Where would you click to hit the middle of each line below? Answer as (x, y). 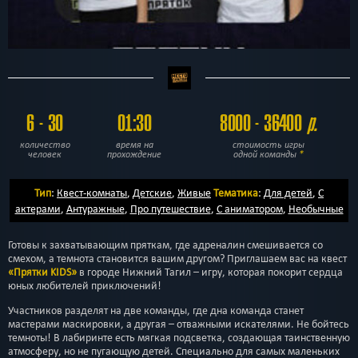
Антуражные (95, 208)
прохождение (134, 154)
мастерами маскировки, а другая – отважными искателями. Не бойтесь (179, 324)
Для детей (288, 192)
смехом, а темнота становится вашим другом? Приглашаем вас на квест (177, 258)
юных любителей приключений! (85, 285)
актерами (38, 208)
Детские (152, 192)
